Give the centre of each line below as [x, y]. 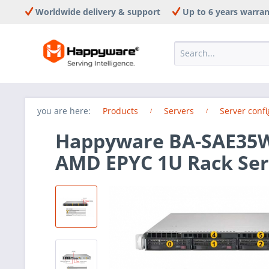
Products [120, 111]
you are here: [64, 111]
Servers [179, 111]
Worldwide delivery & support [97, 12]
